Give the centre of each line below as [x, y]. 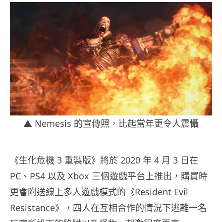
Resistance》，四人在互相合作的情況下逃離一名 [108, 208]
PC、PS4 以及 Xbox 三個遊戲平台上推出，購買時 [109, 176]
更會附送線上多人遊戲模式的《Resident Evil [99, 192]
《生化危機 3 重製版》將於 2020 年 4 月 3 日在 [104, 160]
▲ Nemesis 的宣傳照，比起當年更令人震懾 [111, 124]
